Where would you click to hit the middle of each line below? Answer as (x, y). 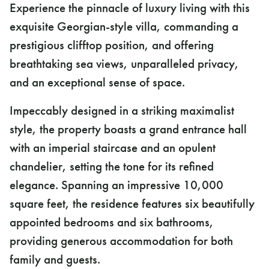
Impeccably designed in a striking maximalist (122, 111)
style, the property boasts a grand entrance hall (128, 129)
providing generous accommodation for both (121, 241)
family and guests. (55, 260)
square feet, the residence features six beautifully (132, 204)
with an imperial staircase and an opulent (113, 148)
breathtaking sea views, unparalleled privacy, (124, 64)
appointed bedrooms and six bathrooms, (112, 222)
